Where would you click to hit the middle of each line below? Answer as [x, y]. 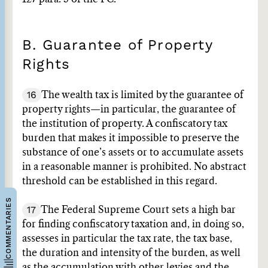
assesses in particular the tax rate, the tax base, [127, 239]
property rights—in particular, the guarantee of [129, 109]
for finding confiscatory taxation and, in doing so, [133, 224]
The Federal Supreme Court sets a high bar [138, 210]
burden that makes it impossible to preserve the [131, 138]
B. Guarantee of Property [117, 45]
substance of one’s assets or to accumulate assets [133, 153]
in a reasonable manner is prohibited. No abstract [134, 167]
